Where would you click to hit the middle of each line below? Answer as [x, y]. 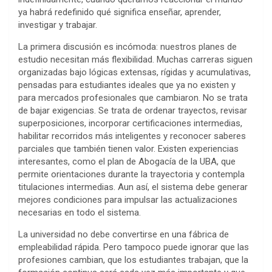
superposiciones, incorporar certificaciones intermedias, [130, 123]
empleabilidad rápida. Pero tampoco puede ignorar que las [134, 247]
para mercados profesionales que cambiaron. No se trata [133, 97]
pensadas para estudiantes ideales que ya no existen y [127, 85]
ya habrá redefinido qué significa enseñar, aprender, [120, 12]
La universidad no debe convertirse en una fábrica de [124, 234]
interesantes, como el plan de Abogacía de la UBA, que [127, 161]
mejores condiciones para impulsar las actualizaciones [128, 199]
